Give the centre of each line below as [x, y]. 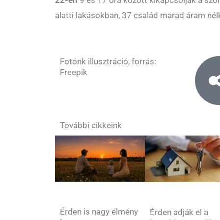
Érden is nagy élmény [99, 212]
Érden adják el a [179, 212]
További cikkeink [91, 125]
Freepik [74, 72]
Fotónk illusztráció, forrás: [108, 61]
